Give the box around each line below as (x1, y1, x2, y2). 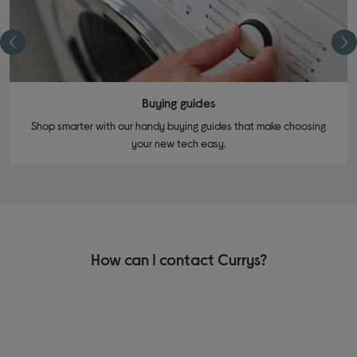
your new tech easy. (131, 136, 226, 151)
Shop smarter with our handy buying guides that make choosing (31, 119, 326, 133)
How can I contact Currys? (90, 249, 267, 269)
